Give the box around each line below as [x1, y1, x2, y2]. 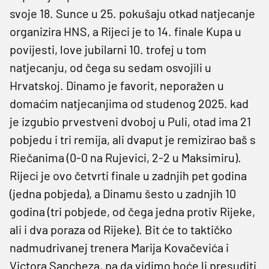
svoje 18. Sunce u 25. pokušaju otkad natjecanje [10, 5, 255, 20]
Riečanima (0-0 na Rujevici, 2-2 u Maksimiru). [10, 150, 241, 165]
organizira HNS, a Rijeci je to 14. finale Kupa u [10, 23, 241, 38]
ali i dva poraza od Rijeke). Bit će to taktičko [10, 222, 232, 237]
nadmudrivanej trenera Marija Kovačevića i [10, 240, 229, 255]
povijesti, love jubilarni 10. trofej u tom [10, 41, 207, 56]
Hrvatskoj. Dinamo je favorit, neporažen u [10, 77, 224, 92]
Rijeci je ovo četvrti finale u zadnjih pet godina [10, 168, 247, 183]
